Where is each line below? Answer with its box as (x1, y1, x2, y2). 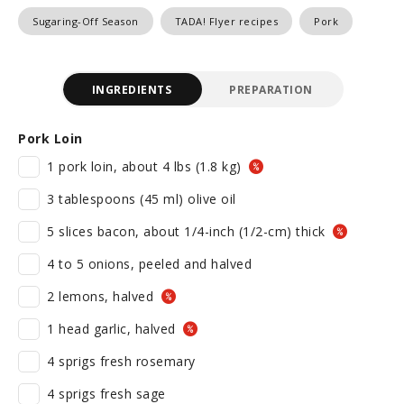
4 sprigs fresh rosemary (47, 353, 196, 370)
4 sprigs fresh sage (47, 385, 166, 402)
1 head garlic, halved (47, 320, 179, 337)
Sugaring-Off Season (32, 14, 139, 28)
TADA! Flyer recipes (174, 14, 278, 28)
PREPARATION (229, 81, 313, 97)
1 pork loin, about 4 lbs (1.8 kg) (47, 158, 245, 175)
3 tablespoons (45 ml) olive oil (47, 190, 236, 207)
